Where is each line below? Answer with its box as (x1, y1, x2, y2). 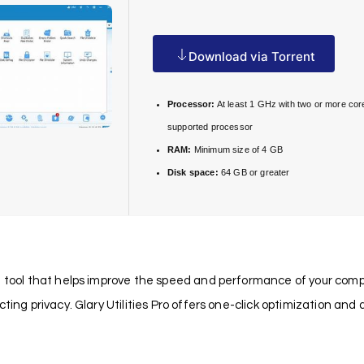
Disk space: (167, 167, 219, 178)
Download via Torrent (188, 49, 315, 65)
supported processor (167, 122, 253, 132)
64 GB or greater (218, 167, 290, 178)
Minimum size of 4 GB (191, 145, 284, 155)
